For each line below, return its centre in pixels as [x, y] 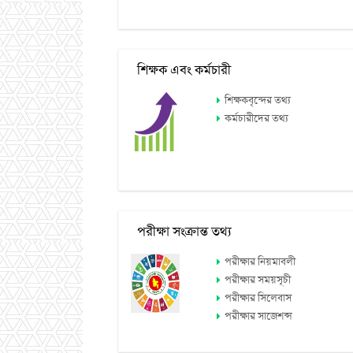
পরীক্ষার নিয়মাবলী [260, 262]
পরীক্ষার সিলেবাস [258, 299]
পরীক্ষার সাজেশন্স [259, 317]
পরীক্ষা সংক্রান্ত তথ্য [181, 232]
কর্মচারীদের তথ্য [257, 119]
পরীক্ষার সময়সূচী [258, 281]
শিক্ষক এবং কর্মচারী [180, 71]
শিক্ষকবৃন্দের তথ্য [258, 101]
